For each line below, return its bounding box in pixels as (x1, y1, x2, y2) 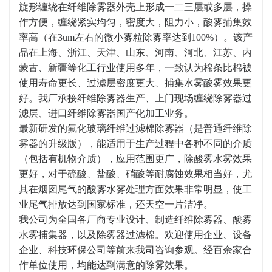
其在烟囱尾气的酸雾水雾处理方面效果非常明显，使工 (19, 184, 252, 194)
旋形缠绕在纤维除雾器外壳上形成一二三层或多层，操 (19, 2, 252, 12)
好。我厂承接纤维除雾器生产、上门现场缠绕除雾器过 (19, 93, 252, 103)
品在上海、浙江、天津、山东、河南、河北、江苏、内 (19, 47, 252, 58)
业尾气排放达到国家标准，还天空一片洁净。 (19, 199, 213, 209)
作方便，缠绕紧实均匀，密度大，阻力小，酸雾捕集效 (19, 17, 252, 27)
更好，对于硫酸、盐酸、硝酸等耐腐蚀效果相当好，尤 (19, 169, 252, 179)
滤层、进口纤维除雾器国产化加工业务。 (19, 108, 194, 118)
